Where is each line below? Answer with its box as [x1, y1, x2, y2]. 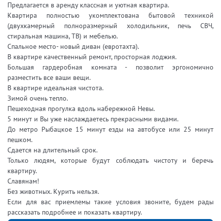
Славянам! [7, 176, 39, 185]
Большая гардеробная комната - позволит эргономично [7, 62, 214, 72]
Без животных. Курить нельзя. [7, 186, 99, 196]
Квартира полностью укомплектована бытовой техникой [7, 10, 214, 20]
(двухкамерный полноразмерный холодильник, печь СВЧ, [7, 21, 214, 30]
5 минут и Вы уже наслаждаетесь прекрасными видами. [7, 114, 179, 123]
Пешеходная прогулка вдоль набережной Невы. [7, 104, 155, 113]
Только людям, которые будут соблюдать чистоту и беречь [7, 155, 214, 165]
